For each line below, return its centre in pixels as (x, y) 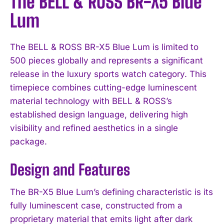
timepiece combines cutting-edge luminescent (103, 87)
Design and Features (70, 169)
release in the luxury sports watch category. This (108, 74)
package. (28, 141)
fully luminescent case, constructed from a (96, 205)
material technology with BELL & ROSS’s (91, 101)
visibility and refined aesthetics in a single (94, 128)
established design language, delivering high (99, 114)
